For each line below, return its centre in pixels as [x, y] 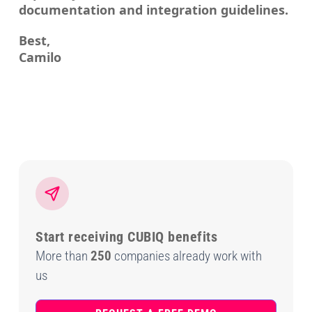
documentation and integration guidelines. [154, 10]
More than [63, 256]
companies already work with [187, 256]
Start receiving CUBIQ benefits [127, 237]
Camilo [40, 57]
